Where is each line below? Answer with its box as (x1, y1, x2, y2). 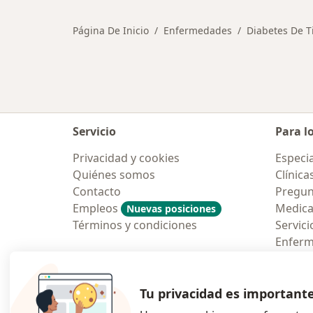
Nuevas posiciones (126, 202, 216, 215)
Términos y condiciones (73, 217, 197, 233)
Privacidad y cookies (73, 150, 180, 166)
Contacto (73, 184, 121, 199)
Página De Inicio (73, 24, 149, 37)
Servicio (73, 124, 116, 139)
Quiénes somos (73, 167, 155, 182)
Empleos (73, 201, 121, 216)
